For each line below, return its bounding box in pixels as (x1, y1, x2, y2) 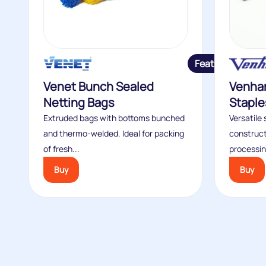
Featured (195, 57, 235, 71)
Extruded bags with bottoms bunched (43, 112, 185, 124)
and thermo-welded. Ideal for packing (43, 128, 184, 140)
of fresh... (43, 143, 80, 155)
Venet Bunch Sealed (43, 78, 154, 95)
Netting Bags (43, 94, 115, 111)
